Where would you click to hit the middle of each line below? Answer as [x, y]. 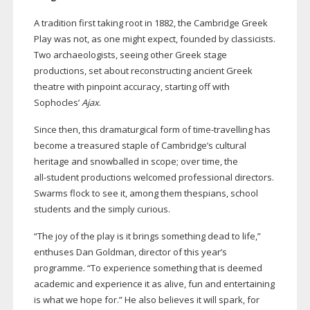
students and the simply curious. [102, 209]
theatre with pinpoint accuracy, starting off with [131, 87]
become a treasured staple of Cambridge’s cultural [140, 146]
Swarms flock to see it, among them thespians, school [146, 193]
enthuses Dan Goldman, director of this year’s [130, 252]
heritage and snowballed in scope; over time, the [136, 162]
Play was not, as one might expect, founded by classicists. [154, 39]
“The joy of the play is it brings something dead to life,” [147, 236]
